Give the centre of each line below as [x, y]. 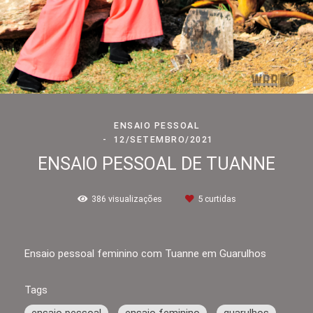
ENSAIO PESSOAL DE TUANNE [156, 164]
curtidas [219, 199]
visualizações [135, 199]
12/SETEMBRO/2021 [163, 140]
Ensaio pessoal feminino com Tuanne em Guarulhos [145, 254]
